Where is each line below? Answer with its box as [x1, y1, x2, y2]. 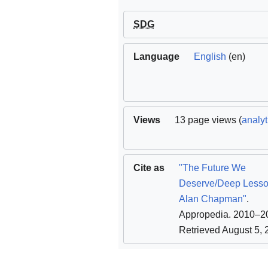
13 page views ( [175, 115, 242, 126]
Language [133, 51, 179, 62]
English [194, 51, 226, 62]
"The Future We [179, 163, 246, 173]
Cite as [133, 163, 165, 173]
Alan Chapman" [179, 194, 246, 205]
